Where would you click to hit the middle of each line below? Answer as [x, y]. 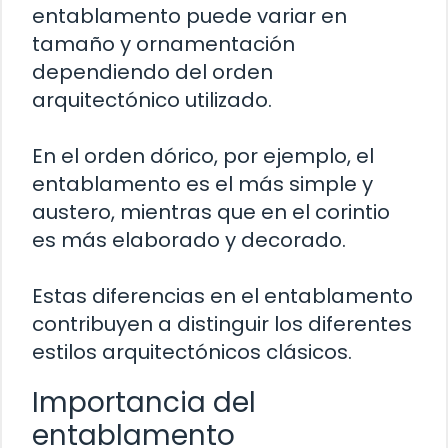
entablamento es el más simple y [202, 183]
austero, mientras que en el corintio [211, 211]
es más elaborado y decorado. [189, 239]
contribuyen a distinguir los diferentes [222, 323]
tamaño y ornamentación [163, 43]
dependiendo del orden [152, 71]
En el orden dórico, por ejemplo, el [203, 155]
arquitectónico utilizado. [152, 99]
